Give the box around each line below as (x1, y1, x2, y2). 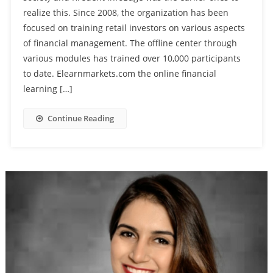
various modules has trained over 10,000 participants (23, 52, 241, 64)
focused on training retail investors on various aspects (23, 21, 245, 34)
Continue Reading (47, 112, 114, 124)
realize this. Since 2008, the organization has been (23, 6, 229, 18)
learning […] (23, 82, 73, 94)
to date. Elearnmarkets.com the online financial (23, 67, 216, 79)
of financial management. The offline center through (23, 37, 237, 49)
